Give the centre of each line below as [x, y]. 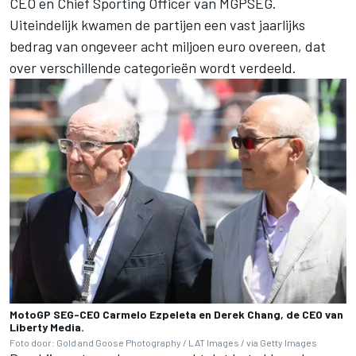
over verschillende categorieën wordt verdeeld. [153, 68]
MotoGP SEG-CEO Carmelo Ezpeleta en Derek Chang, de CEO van [176, 314]
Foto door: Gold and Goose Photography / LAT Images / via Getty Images [163, 342]
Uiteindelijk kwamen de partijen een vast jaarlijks [157, 25]
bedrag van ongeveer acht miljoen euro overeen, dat [168, 46]
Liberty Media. [47, 327]
